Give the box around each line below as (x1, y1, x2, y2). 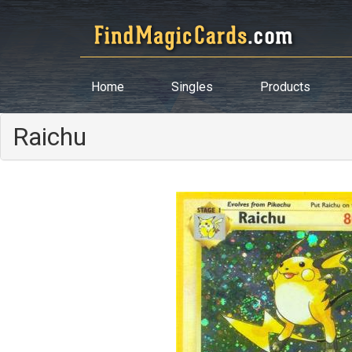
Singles (171, 79, 213, 94)
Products (260, 79, 310, 94)
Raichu (13, 122, 86, 152)
